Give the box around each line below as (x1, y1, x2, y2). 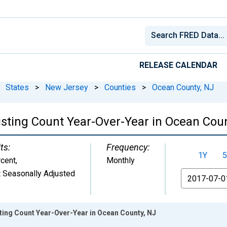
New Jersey (45, 82, 88, 92)
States (6, 82, 29, 92)
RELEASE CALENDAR (139, 60, 217, 70)
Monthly (106, 155, 135, 165)
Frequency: (106, 141, 149, 153)
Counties (104, 82, 136, 92)
